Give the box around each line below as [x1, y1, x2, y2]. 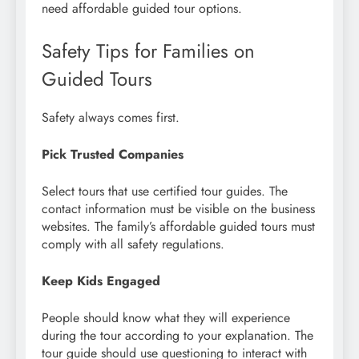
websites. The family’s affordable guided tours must [42, 216, 315, 236]
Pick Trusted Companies [42, 144, 184, 163]
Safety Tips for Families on [42, 37, 255, 66]
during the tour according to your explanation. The [42, 325, 313, 345]
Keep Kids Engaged [42, 271, 160, 290]
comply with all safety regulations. [42, 234, 224, 253]
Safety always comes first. [42, 107, 179, 127]
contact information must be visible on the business [42, 199, 315, 218]
